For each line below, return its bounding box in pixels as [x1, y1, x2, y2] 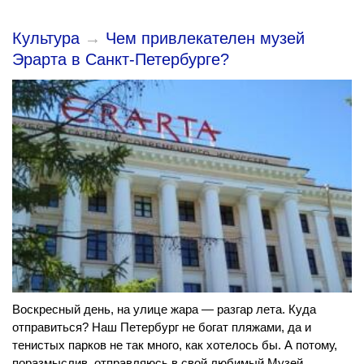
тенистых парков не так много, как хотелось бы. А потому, [12, 338, 337, 353]
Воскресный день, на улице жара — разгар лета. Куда [12, 302, 316, 317]
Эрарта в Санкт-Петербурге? [12, 50, 229, 69]
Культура [12, 29, 80, 48]
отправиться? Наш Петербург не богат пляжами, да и [12, 320, 311, 335]
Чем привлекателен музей [106, 29, 305, 48]
